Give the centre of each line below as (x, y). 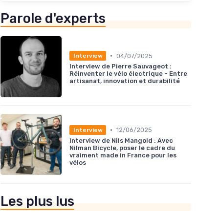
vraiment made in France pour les (123, 155)
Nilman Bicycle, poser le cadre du (122, 148)
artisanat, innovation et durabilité (125, 81)
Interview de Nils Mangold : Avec (121, 140)
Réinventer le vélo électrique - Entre (128, 74)
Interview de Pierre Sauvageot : (120, 66)
